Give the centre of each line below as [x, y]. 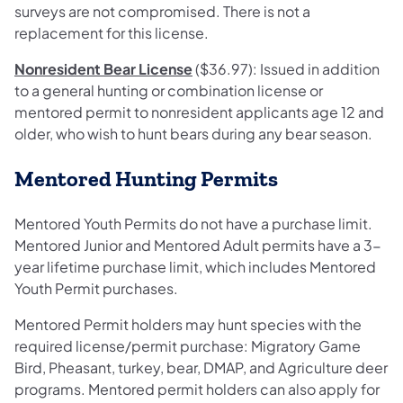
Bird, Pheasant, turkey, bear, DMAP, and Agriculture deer [201, 367]
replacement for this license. [112, 33]
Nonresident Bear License [103, 69]
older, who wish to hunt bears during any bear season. [193, 134]
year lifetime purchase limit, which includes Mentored [195, 266]
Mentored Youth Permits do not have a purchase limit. [193, 223]
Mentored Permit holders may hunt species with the [188, 324]
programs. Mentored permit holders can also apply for [197, 389]
